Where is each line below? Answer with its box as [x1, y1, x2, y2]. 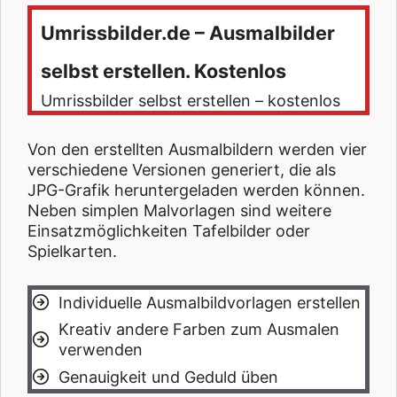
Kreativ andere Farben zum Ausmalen [58, 320, 339, 339]
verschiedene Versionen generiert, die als [27, 160, 336, 179]
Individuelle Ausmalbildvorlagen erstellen [58, 292, 361, 312]
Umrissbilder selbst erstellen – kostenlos [41, 91, 340, 110]
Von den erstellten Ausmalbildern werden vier [27, 140, 367, 159]
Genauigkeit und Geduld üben [58, 367, 278, 386]
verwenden [58, 340, 143, 359]
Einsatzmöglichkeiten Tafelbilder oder [27, 222, 310, 240]
